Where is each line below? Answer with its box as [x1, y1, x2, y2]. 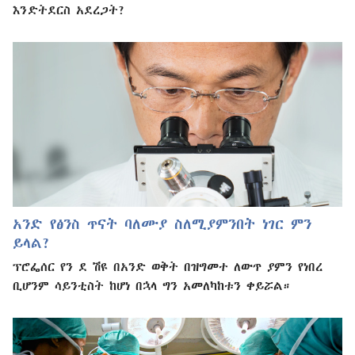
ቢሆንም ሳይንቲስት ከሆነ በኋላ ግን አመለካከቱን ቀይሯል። [13, 278, 290, 292]
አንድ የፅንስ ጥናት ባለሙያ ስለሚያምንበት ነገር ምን [13, 216, 311, 231]
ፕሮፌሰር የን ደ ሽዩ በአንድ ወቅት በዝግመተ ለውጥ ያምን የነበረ [13, 259, 323, 273]
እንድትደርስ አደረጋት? [13, 2, 125, 16]
